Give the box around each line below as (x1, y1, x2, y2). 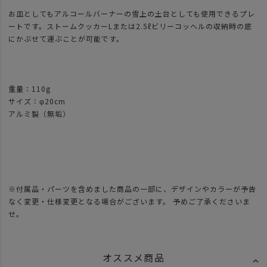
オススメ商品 (102, 250, 165, 265)
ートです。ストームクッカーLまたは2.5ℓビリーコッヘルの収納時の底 (8, 21, 252, 32)
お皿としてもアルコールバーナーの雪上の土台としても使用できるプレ (8, 8, 255, 19)
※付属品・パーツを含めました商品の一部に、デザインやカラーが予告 (8, 184, 256, 194)
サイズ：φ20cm (8, 96, 66, 107)
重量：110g (8, 83, 58, 94)
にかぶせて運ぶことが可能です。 (8, 33, 124, 44)
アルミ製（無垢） (8, 108, 70, 119)
